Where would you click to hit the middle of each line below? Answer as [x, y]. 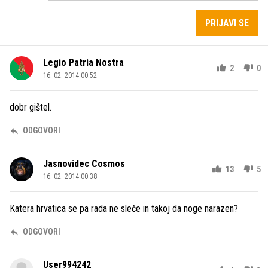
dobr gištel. [31, 107]
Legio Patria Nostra [83, 63]
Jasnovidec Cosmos [84, 164]
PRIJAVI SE [227, 23]
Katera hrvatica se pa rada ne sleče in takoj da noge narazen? [124, 208]
